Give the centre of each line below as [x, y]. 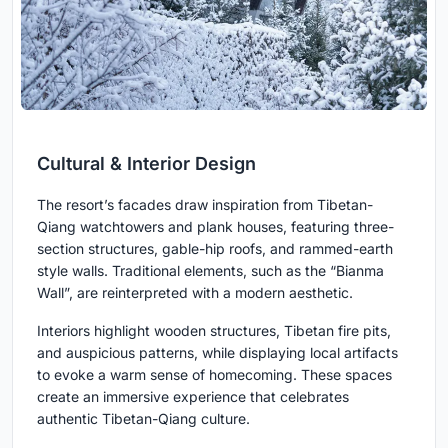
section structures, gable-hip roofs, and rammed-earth [215, 248]
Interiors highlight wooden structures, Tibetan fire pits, [214, 330]
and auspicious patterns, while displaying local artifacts [217, 352]
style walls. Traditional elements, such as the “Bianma [210, 270]
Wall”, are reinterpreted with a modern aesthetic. [195, 292]
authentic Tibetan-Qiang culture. [143, 418]
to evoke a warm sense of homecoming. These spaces [214, 374]
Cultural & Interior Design [146, 163]
